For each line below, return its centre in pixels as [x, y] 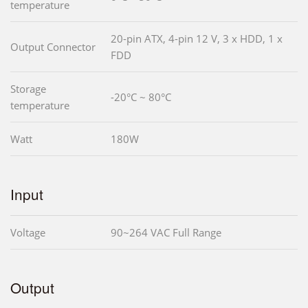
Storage [28, 89]
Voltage [28, 233]
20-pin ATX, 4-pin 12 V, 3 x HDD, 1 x [197, 39]
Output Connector [53, 47]
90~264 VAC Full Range [166, 233]
